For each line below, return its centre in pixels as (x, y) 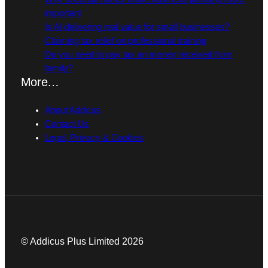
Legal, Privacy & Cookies (94, 138)
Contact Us (67, 124)
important (63, 13)
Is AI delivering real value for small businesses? (137, 27)
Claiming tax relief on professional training (125, 41)
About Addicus (73, 110)
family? (59, 68)
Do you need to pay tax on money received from (138, 55)
